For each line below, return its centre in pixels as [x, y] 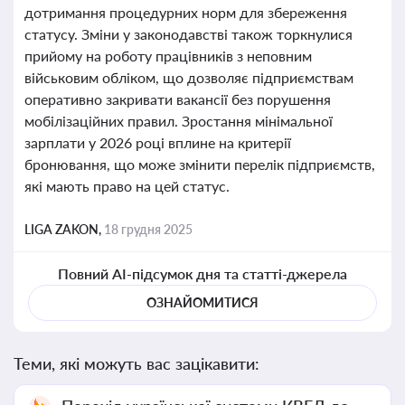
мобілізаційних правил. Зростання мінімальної [179, 121]
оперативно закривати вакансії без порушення [178, 99]
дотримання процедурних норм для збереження [186, 12]
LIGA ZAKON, [64, 229]
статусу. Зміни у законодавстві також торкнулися [188, 34]
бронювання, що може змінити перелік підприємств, [200, 164]
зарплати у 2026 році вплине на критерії [158, 142]
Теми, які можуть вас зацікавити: [137, 363]
